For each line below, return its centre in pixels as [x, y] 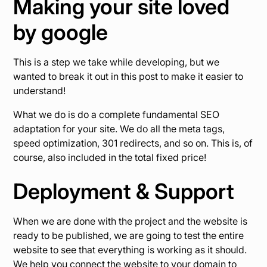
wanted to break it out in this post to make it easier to [128, 77]
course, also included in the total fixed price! [110, 158]
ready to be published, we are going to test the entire [129, 236]
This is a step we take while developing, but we [117, 62]
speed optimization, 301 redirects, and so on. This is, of [133, 143]
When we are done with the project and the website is [131, 221]
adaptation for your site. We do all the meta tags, [119, 129]
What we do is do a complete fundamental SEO [117, 115]
